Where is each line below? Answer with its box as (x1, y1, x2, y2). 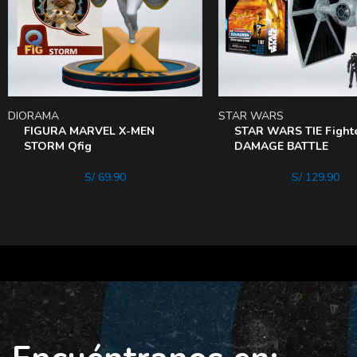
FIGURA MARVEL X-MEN (24, 124, 155, 139)
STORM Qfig (24, 139, 92, 154)
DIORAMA (8, 108, 59, 124)
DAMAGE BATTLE (234, 139, 328, 154)
